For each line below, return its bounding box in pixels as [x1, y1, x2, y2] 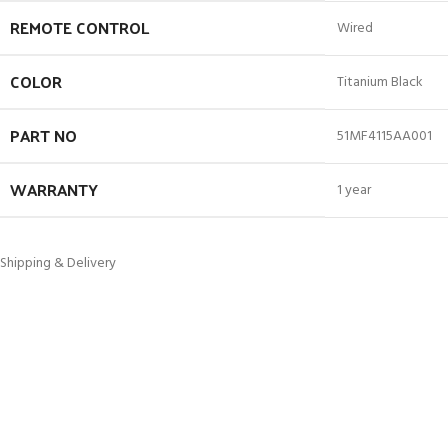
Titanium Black [337, 71, 423, 94]
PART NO [10, 121, 77, 150]
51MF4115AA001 [337, 125, 432, 148]
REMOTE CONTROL [10, 13, 149, 42]
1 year [337, 179, 371, 202]
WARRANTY [10, 175, 98, 204]
